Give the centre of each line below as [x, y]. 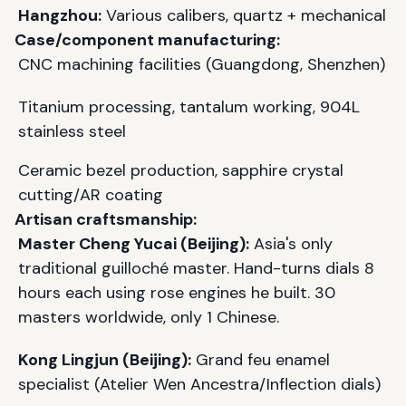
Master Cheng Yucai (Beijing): [134, 243]
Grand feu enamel [261, 359]
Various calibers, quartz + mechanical [244, 15]
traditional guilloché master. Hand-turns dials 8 [196, 268]
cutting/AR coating [91, 194]
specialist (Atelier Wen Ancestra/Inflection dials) [199, 384]
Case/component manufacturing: [147, 39]
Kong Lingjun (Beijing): [105, 359]
